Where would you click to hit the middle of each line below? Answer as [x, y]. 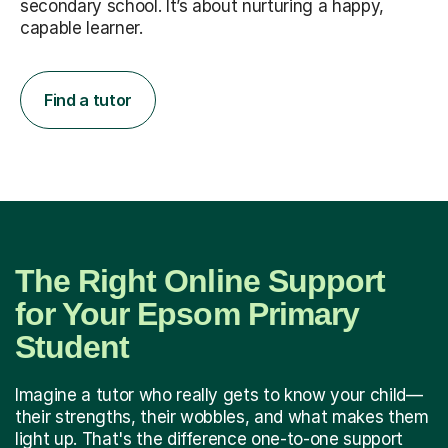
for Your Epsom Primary [187, 313]
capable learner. [81, 27]
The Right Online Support [200, 280]
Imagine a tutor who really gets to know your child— [219, 394]
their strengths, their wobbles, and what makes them [222, 416]
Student [72, 346]
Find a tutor [88, 99]
